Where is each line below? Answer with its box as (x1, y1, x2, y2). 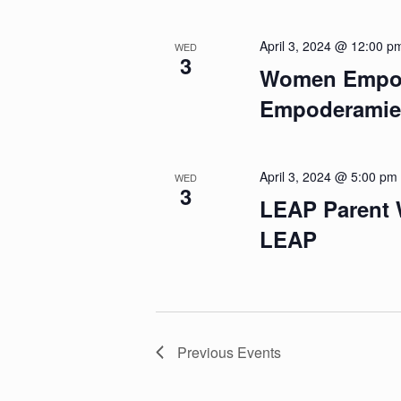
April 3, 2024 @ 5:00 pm (259, 167, 397, 185)
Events (237, 342, 281, 363)
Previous (177, 342, 237, 363)
